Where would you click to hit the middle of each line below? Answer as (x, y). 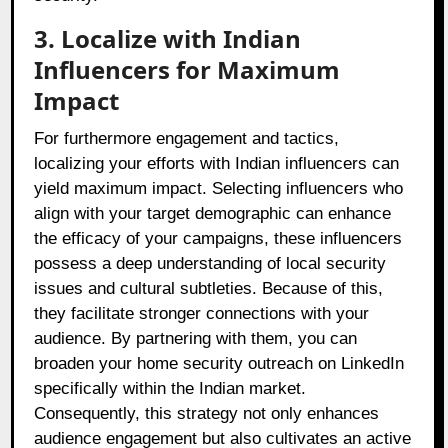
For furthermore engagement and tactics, (187, 139)
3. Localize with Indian (168, 39)
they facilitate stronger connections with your (202, 314)
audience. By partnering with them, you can (196, 339)
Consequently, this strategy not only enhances (207, 414)
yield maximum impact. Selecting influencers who (219, 189)
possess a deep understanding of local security (210, 264)
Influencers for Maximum (187, 70)
